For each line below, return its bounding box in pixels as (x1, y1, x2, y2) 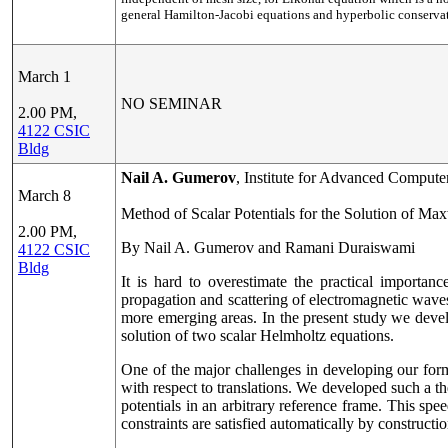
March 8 (18, 187, 71, 204)
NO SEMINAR (121, 95, 222, 112)
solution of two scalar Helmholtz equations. (121, 327, 394, 344)
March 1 (18, 68, 71, 85)
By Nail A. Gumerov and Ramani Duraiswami (121, 239, 415, 256)
